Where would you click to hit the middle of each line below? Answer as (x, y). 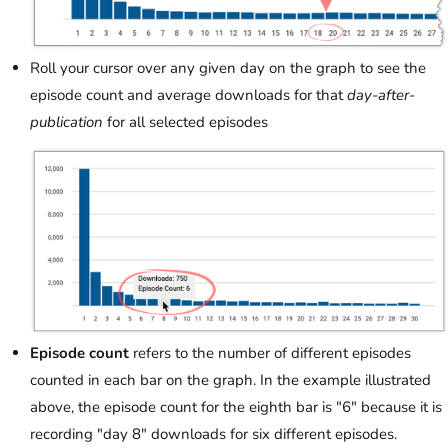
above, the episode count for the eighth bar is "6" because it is (236, 406)
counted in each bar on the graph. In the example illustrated (230, 379)
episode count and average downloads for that (188, 94)
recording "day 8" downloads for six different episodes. (213, 433)
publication (66, 121)
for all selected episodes (185, 121)
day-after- (381, 94)
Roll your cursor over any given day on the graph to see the (228, 67)
